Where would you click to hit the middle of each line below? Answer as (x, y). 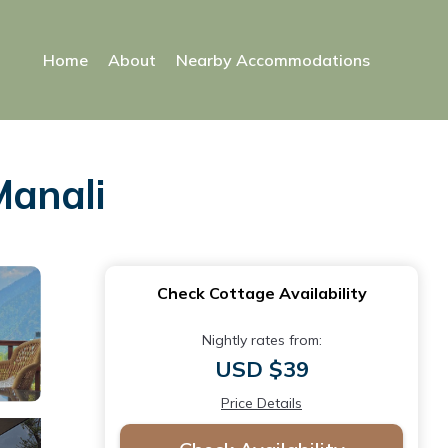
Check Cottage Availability (261, 293)
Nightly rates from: (261, 340)
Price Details (261, 403)
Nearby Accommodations (273, 60)
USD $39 (261, 369)
